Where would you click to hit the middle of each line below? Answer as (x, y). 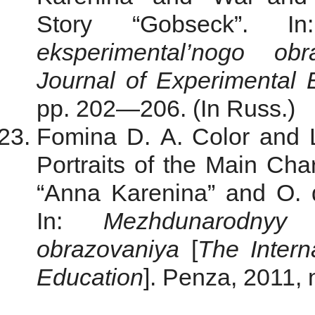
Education (90, 277)
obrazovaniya (114, 249)
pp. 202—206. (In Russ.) (166, 109)
